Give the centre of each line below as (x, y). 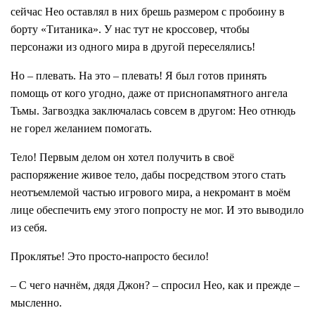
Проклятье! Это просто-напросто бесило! (110, 257)
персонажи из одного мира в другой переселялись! (133, 47)
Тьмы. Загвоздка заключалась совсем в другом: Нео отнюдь (153, 111)
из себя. (29, 228)
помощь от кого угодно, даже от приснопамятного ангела (149, 94)
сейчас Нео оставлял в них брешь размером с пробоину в (148, 12)
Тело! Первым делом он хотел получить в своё (122, 157)
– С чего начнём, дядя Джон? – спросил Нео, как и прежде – (155, 285)
